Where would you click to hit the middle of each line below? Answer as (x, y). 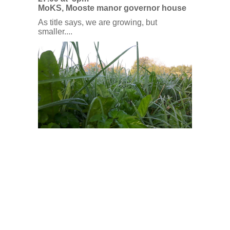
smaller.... (55, 32)
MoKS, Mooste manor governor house (112, 8)
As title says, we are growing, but (98, 22)
